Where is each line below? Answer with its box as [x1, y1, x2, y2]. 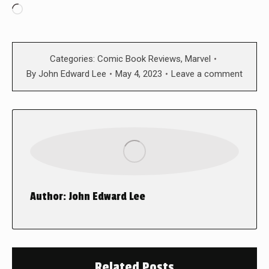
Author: [30, 189, 66, 203]
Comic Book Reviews [97, 53, 181, 64]
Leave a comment [171, 68, 243, 79]
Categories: [49, 53, 97, 64]
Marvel [184, 53, 211, 64]
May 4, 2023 [115, 68, 162, 79]
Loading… [22, 4, 65, 16]
